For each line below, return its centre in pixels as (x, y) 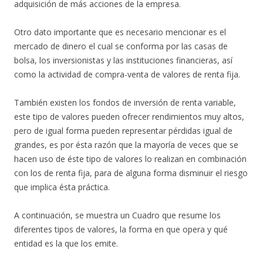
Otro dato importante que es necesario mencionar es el (120, 32)
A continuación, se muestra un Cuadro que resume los (117, 215)
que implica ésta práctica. (62, 187)
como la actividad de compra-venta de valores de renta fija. (127, 75)
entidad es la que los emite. (66, 244)
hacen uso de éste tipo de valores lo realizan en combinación (130, 159)
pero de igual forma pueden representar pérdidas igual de (123, 131)
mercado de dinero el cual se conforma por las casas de (121, 46)
